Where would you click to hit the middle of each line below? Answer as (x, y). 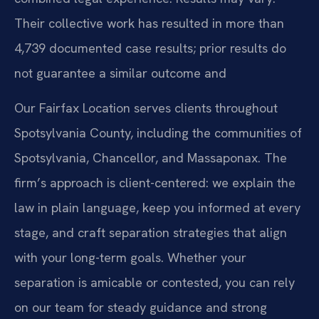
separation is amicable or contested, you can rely (155, 283)
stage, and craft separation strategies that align (151, 233)
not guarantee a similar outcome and (120, 73)
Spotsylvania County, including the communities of (158, 133)
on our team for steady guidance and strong (141, 308)
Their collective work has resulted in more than (149, 23)
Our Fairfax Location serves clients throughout (146, 108)
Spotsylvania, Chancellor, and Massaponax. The (151, 158)
